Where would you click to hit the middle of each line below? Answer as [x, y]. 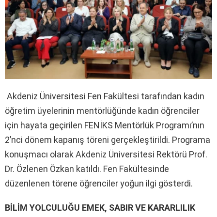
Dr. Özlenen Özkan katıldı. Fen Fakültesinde [87, 169]
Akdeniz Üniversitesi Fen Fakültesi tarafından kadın [106, 96]
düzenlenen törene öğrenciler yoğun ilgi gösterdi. [99, 183]
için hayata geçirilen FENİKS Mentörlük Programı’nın [105, 125]
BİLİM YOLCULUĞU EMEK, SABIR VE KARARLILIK [100, 207]
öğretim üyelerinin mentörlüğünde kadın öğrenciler [102, 110]
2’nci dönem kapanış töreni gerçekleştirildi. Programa [108, 139]
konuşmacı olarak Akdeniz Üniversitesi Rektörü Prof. [106, 154]
